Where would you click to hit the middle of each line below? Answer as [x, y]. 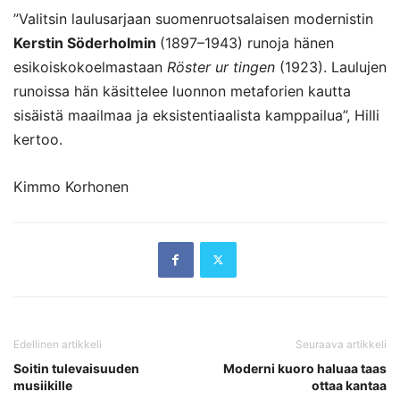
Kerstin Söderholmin [87, 42]
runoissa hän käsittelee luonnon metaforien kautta [182, 91]
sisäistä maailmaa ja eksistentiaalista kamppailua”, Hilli [196, 115]
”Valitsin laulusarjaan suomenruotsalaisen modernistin [193, 18]
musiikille [43, 385]
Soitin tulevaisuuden [76, 368]
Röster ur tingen [221, 67]
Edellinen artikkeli [58, 344]
